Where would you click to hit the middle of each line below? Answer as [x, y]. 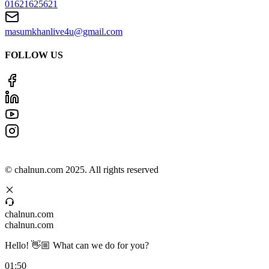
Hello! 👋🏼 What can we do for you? [77, 246]
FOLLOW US [34, 55]
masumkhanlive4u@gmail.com [64, 31]
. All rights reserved [122, 170]
